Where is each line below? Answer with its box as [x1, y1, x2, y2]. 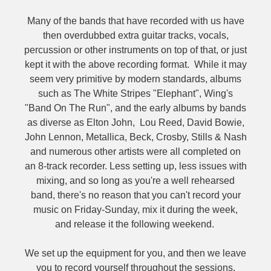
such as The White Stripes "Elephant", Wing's [38, 88, 233, 99]
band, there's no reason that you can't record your [30, 190, 241, 200]
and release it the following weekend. [54, 219, 217, 229]
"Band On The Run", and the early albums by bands [25, 103, 246, 113]
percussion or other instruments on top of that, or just [24, 45, 247, 55]
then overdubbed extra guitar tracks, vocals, [42, 30, 229, 41]
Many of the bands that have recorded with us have [27, 16, 244, 26]
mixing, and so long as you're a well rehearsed [36, 175, 235, 186]
